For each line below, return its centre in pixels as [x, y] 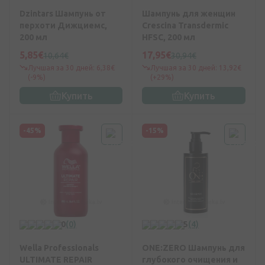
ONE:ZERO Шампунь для [193, 248]
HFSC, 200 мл [169, 38]
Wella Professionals [59, 248]
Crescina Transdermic [185, 26]
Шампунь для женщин [189, 14]
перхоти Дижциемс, [63, 26]
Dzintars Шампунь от [63, 14]
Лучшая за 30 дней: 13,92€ [196, 68]
